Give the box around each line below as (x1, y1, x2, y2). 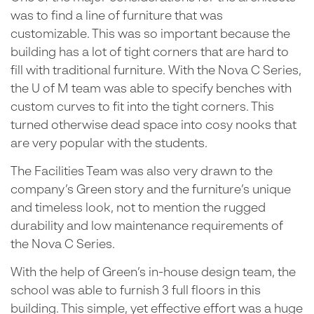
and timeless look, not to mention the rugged (11, 202, 266, 214)
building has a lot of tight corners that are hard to (11, 46, 289, 59)
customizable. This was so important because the (11, 28, 290, 41)
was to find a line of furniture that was (11, 10, 223, 22)
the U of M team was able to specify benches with (11, 83, 292, 95)
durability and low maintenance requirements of (11, 220, 283, 233)
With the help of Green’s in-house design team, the (11, 266, 296, 279)
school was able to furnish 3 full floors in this (11, 285, 261, 297)
